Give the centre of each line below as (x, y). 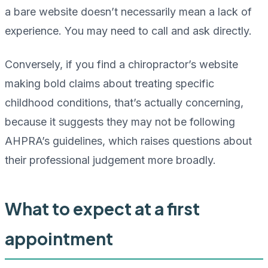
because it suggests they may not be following (120, 122)
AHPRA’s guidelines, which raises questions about (128, 141)
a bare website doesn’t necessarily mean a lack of (128, 12)
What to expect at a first (102, 209)
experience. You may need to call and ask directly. (128, 31)
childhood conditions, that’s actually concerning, (124, 103)
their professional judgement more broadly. (110, 160)
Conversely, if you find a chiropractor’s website (121, 65)
